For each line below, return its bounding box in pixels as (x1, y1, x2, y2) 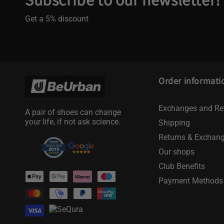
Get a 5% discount (25, 13, 88, 23)
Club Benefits (158, 161, 205, 171)
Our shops (158, 147, 195, 156)
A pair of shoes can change (25, 107, 121, 117)
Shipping (158, 118, 190, 127)
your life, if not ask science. (25, 117, 120, 126)
